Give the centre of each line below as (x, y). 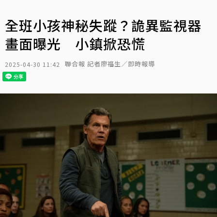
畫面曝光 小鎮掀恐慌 (75, 44)
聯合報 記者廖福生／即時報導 (110, 64)
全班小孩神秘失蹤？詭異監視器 (103, 25)
